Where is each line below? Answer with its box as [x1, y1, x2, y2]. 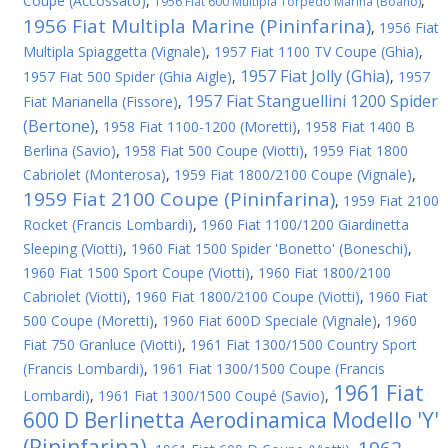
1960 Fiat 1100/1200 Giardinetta [201, 215, 409, 234]
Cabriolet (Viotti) [23, 287, 127, 306]
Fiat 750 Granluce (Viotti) [23, 335, 182, 354]
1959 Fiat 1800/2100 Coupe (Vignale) [174, 165, 412, 184]
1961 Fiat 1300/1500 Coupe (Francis [152, 359, 385, 378]
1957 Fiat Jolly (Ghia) [240, 65, 390, 87]
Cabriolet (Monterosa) [23, 165, 166, 184]
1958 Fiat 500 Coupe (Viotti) [124, 141, 304, 160]
